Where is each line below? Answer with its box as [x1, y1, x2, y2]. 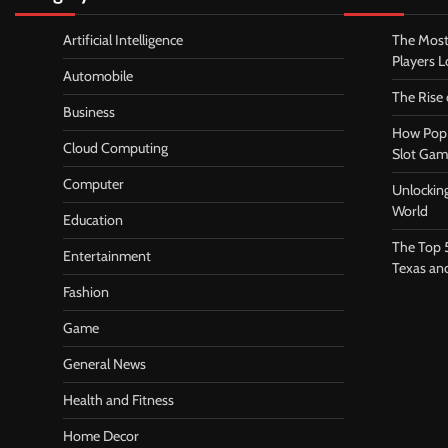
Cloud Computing [63, 139, 168, 158]
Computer [63, 175, 124, 194]
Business [63, 103, 115, 122]
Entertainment [63, 247, 151, 266]
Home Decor [63, 427, 139, 446]
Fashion [63, 283, 109, 302]
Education [63, 211, 123, 230]
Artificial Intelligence [63, 31, 183, 50]
